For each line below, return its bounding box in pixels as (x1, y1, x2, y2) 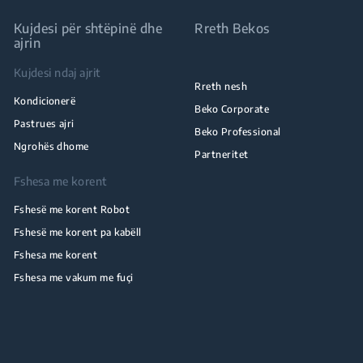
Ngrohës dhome (13, 140, 89, 152)
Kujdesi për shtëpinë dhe (13, 20, 163, 36)
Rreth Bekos (194, 20, 270, 36)
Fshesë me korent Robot (13, 203, 130, 216)
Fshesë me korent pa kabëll (13, 226, 142, 238)
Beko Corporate (194, 103, 270, 115)
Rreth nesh (194, 80, 248, 92)
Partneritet (194, 148, 249, 160)
